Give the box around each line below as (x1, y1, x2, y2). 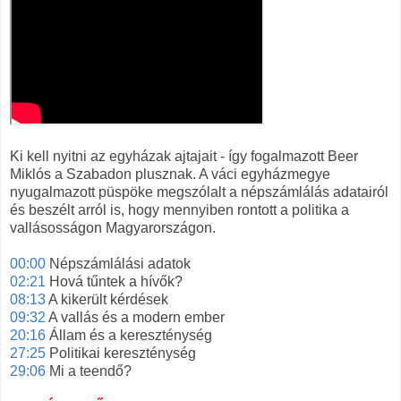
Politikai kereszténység (46, 346, 200, 362)
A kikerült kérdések (46, 292, 172, 308)
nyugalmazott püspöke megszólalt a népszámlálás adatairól (10, 184, 388, 200)
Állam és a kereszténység (46, 328, 216, 344)
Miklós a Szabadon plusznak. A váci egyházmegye (10, 166, 330, 183)
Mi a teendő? (46, 363, 132, 380)
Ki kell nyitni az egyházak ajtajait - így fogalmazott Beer (10, 149, 358, 165)
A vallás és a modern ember (46, 310, 228, 326)
